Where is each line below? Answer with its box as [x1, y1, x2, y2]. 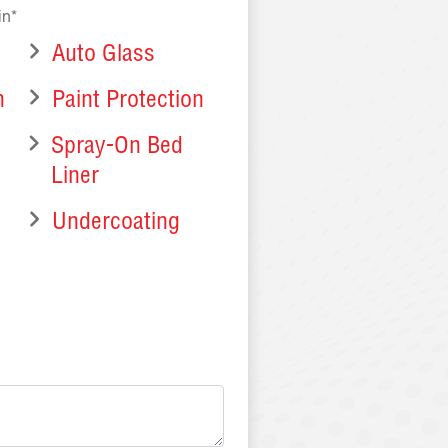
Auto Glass [52, 44, 155, 68]
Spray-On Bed [50, 136, 183, 160]
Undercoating [52, 212, 180, 236]
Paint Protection [52, 90, 204, 114]
